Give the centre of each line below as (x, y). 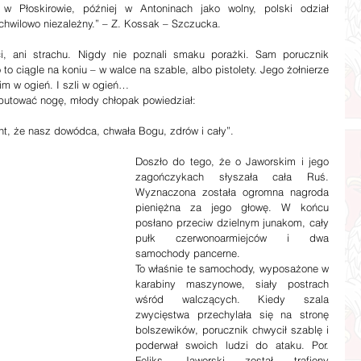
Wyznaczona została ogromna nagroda (232, 192)
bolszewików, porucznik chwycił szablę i (232, 330)
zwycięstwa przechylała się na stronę (232, 314)
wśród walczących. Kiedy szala (232, 299)
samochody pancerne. (188, 253)
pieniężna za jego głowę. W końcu (232, 207)
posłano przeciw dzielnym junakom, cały (232, 222)
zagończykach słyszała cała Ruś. (232, 176)
